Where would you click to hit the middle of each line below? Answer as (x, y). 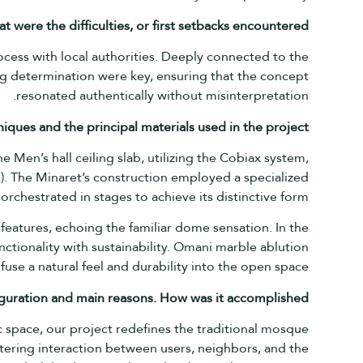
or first (155, 25)
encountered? (270, 25)
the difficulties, (89, 25)
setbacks (205, 25)
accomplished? (267, 297)
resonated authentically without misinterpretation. (162, 96)
